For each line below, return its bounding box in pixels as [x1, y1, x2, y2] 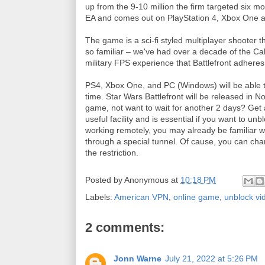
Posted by [85, 175, 124, 185]
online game [173, 192, 219, 202]
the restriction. [85, 148, 138, 157]
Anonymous [124, 175, 169, 185]
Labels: [85, 192, 114, 202]
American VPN [114, 192, 169, 202]
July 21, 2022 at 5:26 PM [165, 254, 258, 263]
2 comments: [85, 220, 164, 235]
